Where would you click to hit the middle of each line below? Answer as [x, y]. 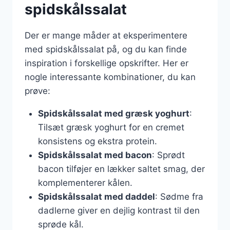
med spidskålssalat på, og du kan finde [106, 49]
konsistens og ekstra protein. [97, 141]
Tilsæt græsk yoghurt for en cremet [111, 127]
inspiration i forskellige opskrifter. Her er [107, 63]
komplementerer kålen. [85, 183]
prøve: [37, 91]
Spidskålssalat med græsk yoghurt [113, 113]
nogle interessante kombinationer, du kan [110, 77]
